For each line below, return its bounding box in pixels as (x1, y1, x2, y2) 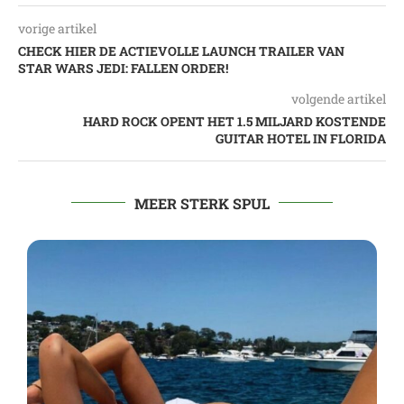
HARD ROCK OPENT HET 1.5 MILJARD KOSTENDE (83, 112, 386, 130)
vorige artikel (18, 19, 96, 37)
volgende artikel (291, 89, 386, 107)
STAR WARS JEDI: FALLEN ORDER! (18, 59, 228, 77)
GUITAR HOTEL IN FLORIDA (216, 129, 386, 147)
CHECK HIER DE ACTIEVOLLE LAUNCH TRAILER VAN (18, 41, 344, 60)
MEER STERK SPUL (134, 193, 270, 213)
